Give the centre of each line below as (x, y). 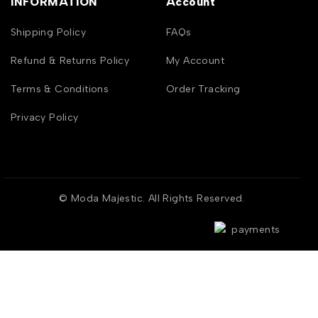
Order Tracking (203, 89)
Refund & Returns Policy (70, 60)
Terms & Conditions (60, 89)
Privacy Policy (45, 117)
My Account (195, 60)
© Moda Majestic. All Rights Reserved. (152, 198)
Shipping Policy (48, 32)
